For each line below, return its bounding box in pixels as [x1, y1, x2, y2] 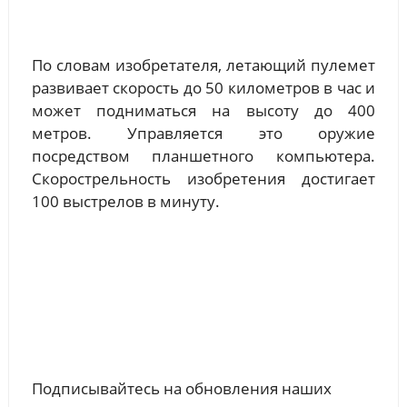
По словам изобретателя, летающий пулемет [31, 54, 376, 75]
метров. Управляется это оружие [31, 122, 376, 144]
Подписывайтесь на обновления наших [31, 377, 332, 399]
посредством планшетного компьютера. [31, 144, 376, 166]
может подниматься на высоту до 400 [31, 99, 376, 121]
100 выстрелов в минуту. [31, 190, 220, 212]
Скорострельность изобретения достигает [31, 167, 376, 189]
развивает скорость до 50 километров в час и [31, 76, 376, 98]
